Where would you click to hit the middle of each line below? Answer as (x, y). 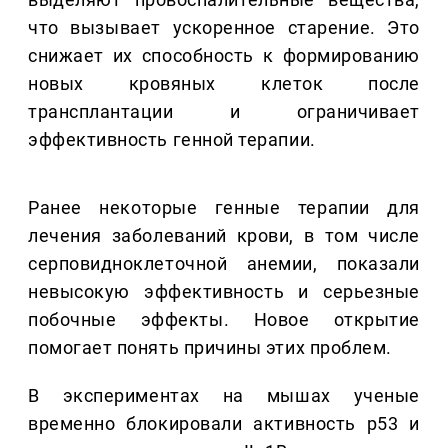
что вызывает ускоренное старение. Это (224, 28)
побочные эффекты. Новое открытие (224, 320)
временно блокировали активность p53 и (224, 424)
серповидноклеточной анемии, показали (224, 264)
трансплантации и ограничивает (224, 112)
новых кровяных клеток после (224, 84)
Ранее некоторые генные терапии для (224, 208)
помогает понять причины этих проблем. (210, 348)
